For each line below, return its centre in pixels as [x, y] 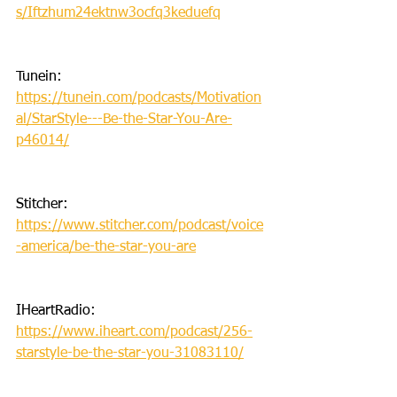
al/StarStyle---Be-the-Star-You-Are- [124, 119]
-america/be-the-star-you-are [106, 247]
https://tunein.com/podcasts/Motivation [139, 98]
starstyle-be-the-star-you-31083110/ [130, 353]
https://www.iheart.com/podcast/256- [134, 332]
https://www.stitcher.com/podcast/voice [140, 226]
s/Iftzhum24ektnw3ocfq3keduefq [118, 13]
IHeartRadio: [58, 311]
